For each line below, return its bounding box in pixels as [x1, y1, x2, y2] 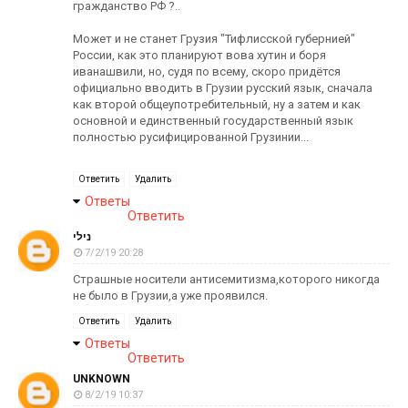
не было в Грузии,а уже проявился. [73, 289, 268, 302]
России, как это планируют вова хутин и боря [73, 48, 326, 62]
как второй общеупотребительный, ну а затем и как [73, 97, 361, 111]
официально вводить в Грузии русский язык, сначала [73, 81, 372, 95]
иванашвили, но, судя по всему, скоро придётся [73, 65, 341, 78]
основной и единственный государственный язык [73, 114, 353, 127]
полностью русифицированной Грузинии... [73, 130, 309, 144]
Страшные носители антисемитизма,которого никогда [73, 272, 380, 286]
